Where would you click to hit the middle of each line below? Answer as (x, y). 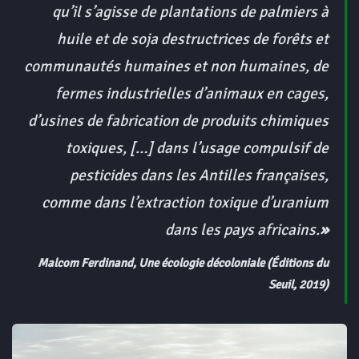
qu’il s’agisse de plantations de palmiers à (190, 12)
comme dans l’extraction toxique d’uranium (185, 202)
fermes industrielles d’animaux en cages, (192, 93)
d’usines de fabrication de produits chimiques (178, 121)
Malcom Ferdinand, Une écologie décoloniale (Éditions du (183, 263)
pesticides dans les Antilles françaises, (199, 175)
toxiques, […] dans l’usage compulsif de (197, 148)
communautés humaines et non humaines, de (176, 66)
